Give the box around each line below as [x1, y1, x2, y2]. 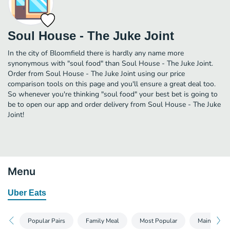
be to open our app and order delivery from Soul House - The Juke [8, 99, 221, 109]
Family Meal [86, 216, 119, 225]
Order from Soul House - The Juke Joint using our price [8, 68, 185, 79]
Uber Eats [8, 188, 46, 197]
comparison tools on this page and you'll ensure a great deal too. [8, 79, 216, 89]
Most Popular [140, 216, 177, 225]
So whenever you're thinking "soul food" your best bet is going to [8, 89, 218, 99]
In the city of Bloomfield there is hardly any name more [8, 48, 184, 58]
